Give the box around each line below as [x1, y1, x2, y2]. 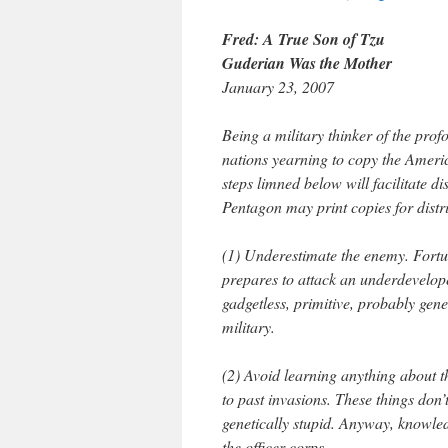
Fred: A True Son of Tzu [222, 28, 385, 50]
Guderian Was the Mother [222, 52, 392, 74]
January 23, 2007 [222, 76, 334, 97]
